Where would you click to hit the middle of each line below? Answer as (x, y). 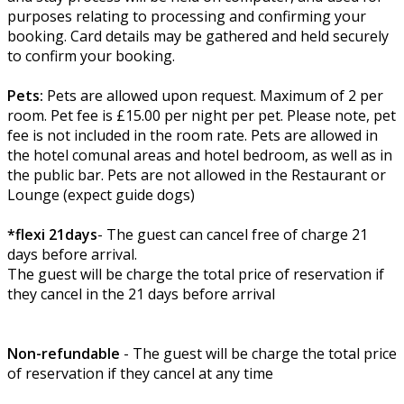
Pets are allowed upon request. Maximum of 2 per (215, 96)
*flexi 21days (52, 235)
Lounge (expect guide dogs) (101, 195)
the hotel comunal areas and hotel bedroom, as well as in (200, 156)
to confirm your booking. (91, 56)
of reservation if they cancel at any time (140, 374)
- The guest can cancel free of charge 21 (233, 235)
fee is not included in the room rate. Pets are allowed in (193, 136)
